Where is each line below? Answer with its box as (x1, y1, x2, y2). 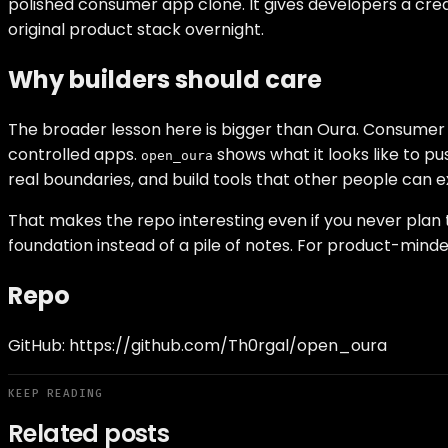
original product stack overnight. (8, 18, 264, 42)
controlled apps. (8, 142, 141, 166)
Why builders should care (8, 62, 322, 96)
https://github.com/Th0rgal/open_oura (69, 333, 387, 357)
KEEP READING (8, 385, 103, 401)
